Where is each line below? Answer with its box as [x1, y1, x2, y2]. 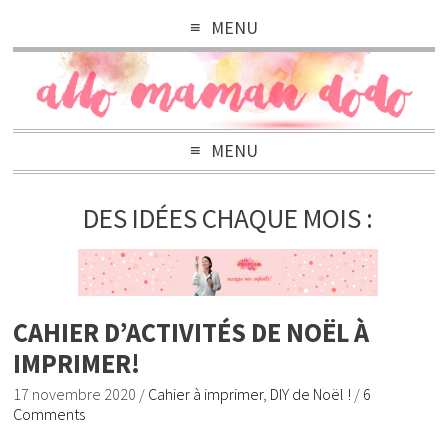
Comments [13, 404, 86, 425]
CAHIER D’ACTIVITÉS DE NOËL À [13, 316, 370, 350]
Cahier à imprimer [148, 384, 264, 405]
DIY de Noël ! [270, 384, 352, 405]
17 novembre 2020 [13, 384, 137, 405]
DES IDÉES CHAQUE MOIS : [83, 201, 374, 236]
